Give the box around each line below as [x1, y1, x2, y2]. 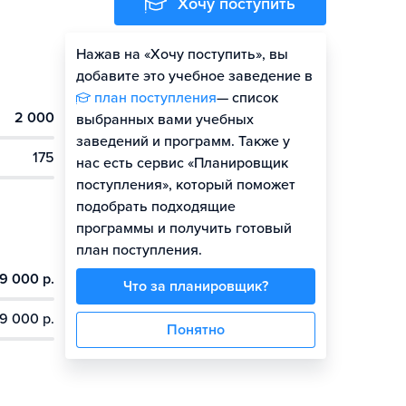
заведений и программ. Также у [76, 132, 290, 150]
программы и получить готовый [76, 219, 292, 237]
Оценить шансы [159, 52, 281, 72]
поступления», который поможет [76, 176, 295, 194]
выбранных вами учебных [76, 111, 254, 129]
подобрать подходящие [76, 198, 236, 216]
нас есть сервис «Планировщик [76, 154, 288, 172]
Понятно [167, 321, 225, 339]
